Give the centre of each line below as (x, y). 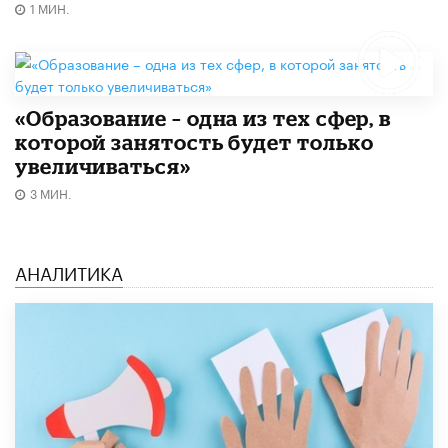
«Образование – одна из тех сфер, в (203, 117)
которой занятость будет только (194, 141)
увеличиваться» (103, 165)
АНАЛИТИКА (69, 270)
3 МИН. (51, 192)
